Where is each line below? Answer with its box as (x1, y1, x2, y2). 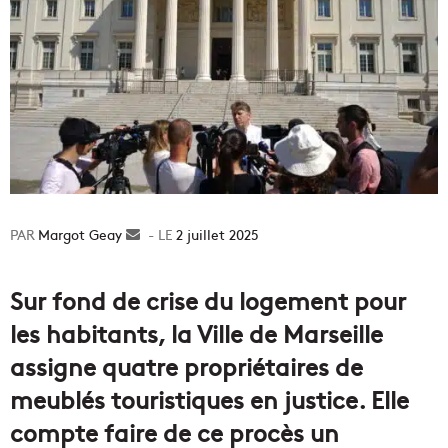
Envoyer (140, 224, 192, 245)
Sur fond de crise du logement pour (10, 283, 406, 317)
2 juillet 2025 (176, 224, 259, 245)
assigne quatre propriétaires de (10, 349, 363, 383)
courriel (140, 266, 189, 287)
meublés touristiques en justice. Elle (10, 382, 409, 416)
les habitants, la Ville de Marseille (10, 316, 383, 350)
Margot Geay (38, 224, 122, 245)
